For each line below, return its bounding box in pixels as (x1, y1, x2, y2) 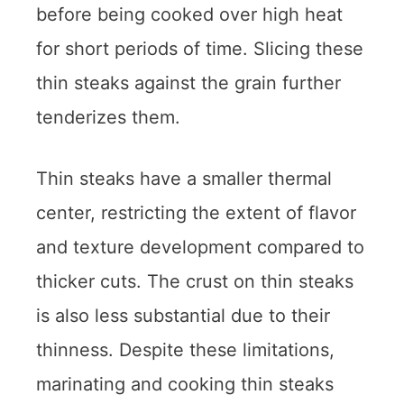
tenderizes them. (36, 106, 180, 128)
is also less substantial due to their (36, 304, 330, 326)
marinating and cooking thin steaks (36, 372, 334, 395)
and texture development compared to (36, 235, 364, 258)
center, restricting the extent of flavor (36, 201, 356, 224)
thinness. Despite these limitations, (36, 338, 335, 361)
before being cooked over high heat (36, 3, 343, 25)
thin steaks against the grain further (36, 71, 341, 94)
